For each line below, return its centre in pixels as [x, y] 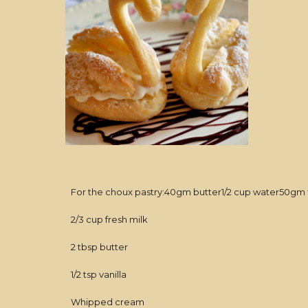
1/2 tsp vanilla [98, 274]
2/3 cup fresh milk [109, 219]
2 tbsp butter [99, 247]
